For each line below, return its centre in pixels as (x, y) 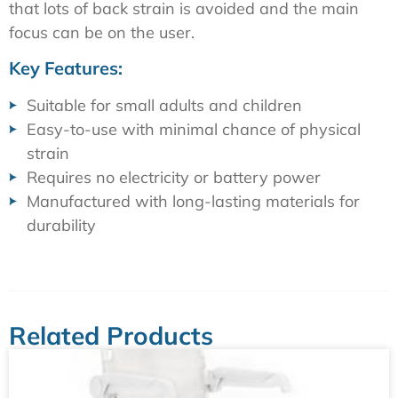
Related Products (111, 335)
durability (61, 225)
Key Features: (66, 68)
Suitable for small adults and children (164, 105)
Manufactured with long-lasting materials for (193, 201)
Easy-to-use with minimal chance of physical (194, 129)
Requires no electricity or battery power (174, 177)
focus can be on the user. (102, 33)
